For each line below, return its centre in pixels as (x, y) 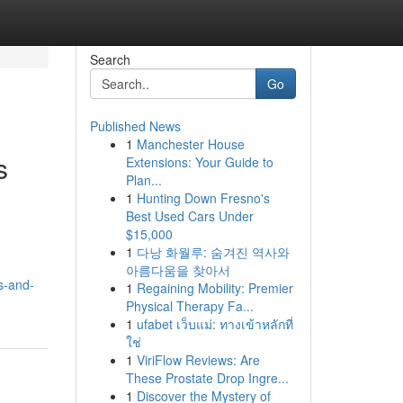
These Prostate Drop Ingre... (207, 378)
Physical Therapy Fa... (189, 306)
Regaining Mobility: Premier (215, 288)
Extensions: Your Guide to (199, 162)
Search (110, 59)
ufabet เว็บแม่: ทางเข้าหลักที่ (215, 324)
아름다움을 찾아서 (178, 270)
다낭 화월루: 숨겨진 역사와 (213, 252)
